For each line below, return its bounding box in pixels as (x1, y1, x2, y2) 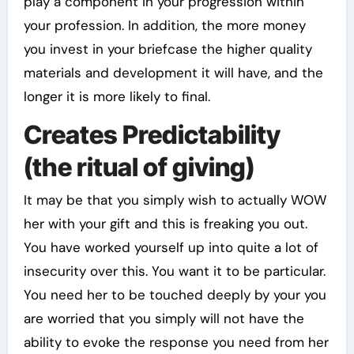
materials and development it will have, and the (23, 63, 323, 81)
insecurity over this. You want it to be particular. (23, 262, 326, 281)
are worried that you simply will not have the (23, 310, 304, 328)
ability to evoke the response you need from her (23, 333, 329, 352)
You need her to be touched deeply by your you (23, 286, 326, 304)
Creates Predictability (23, 119, 281, 150)
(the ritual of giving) (23, 151, 254, 183)
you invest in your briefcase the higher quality (23, 40, 312, 58)
